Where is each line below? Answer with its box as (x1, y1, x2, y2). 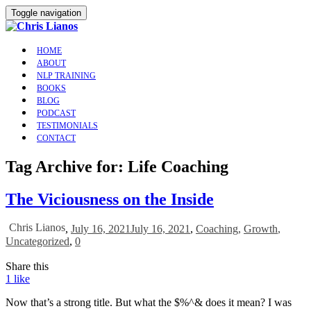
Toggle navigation (11, 8, 81, 18)
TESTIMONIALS (37, 121, 98, 131)
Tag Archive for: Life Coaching (6, 157, 228, 176)
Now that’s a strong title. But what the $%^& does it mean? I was (6, 296, 292, 308)
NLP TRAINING (37, 71, 96, 81)
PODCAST (37, 108, 76, 118)
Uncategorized (6, 235, 69, 247)
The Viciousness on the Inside (6, 190, 214, 208)
